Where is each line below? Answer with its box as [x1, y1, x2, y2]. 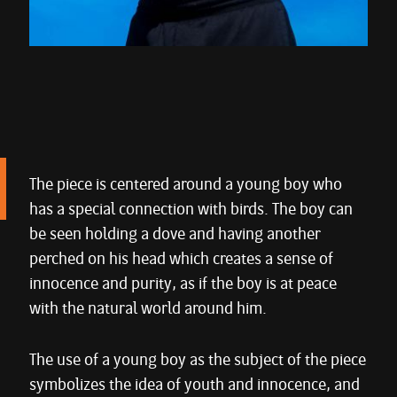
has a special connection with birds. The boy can [29, 201, 353, 219]
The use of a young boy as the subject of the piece [29, 352, 366, 370]
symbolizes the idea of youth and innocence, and [29, 377, 360, 394]
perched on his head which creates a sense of [29, 251, 333, 269]
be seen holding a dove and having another [29, 226, 321, 244]
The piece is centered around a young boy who [29, 176, 342, 194]
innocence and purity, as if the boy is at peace [29, 276, 337, 293]
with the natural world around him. [29, 300, 267, 318]
